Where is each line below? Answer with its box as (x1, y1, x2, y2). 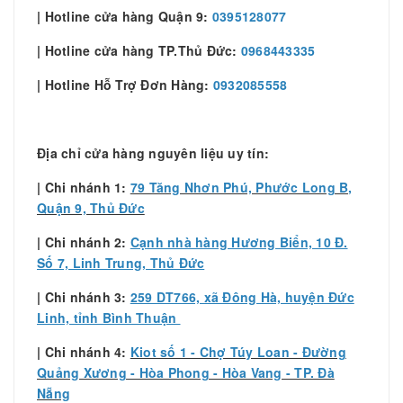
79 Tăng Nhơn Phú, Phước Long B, (130, 177, 353, 196)
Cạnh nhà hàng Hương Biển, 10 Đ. (130, 232, 348, 251)
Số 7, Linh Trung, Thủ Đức (37, 253, 205, 272)
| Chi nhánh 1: (37, 177, 130, 196)
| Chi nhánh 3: (37, 287, 130, 306)
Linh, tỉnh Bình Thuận (37, 308, 181, 327)
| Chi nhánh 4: (37, 342, 130, 361)
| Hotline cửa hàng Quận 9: (37, 6, 212, 25)
